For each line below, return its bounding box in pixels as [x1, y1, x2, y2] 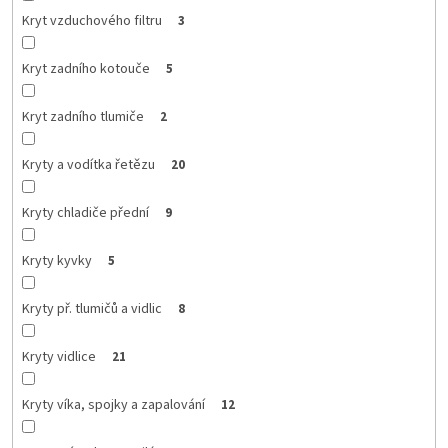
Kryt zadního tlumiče [21, 106, 144, 127]
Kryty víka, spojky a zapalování [21, 394, 205, 415]
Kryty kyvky [21, 250, 92, 271]
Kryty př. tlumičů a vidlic [21, 298, 162, 319]
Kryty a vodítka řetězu [21, 154, 155, 175]
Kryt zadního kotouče [21, 58, 150, 79]
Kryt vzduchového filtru [21, 10, 162, 31]
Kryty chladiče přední [21, 202, 149, 223]
